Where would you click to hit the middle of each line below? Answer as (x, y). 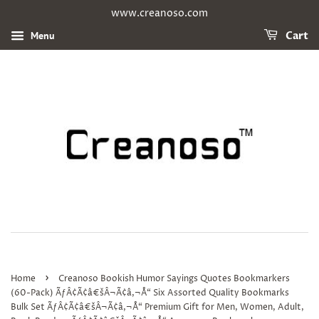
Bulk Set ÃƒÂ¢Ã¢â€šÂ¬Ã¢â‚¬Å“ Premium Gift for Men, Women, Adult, (157, 307)
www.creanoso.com (159, 13)
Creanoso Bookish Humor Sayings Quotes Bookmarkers (174, 278)
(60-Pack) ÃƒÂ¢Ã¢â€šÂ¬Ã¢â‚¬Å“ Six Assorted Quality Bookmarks (150, 293)
